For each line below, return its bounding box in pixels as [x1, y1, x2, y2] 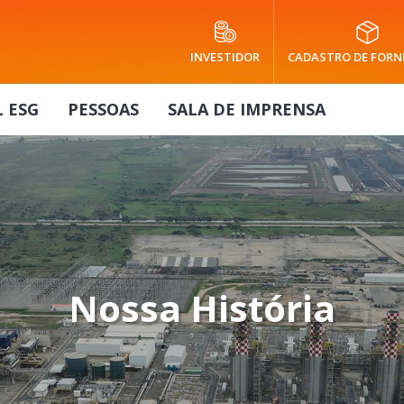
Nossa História [69, 283, 335, 334]
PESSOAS [68, 98, 139, 120]
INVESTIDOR [190, 49, 260, 65]
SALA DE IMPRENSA [168, 98, 326, 120]
